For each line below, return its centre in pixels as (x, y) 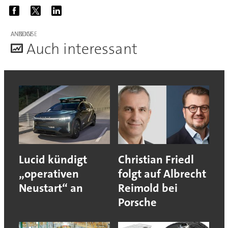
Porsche (137, 202)
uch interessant (86, 49)
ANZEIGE (22, 34)
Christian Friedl (156, 159)
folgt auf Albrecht (162, 174)
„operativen (49, 174)
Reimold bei (148, 188)
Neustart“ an (51, 188)
